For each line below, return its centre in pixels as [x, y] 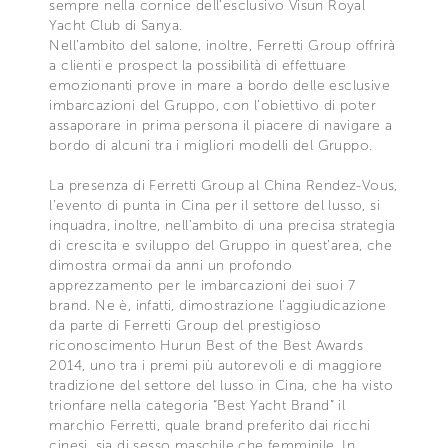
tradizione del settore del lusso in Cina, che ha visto [221, 385]
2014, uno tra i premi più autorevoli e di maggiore [216, 365]
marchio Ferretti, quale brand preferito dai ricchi [210, 425]
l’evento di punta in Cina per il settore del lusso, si [214, 205]
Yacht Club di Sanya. [116, 25]
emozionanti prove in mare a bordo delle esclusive [219, 85]
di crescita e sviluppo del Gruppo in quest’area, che [221, 245]
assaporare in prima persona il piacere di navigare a [221, 125]
